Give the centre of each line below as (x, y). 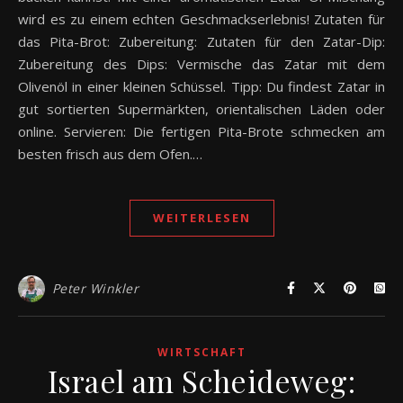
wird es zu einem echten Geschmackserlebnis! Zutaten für (201, 18)
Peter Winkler (95, 288)
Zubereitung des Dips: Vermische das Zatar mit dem (201, 63)
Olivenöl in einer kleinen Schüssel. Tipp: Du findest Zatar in (201, 86)
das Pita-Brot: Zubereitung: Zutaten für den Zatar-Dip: (201, 41)
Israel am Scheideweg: (201, 380)
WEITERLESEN (201, 217)
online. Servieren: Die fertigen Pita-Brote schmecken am (201, 131)
